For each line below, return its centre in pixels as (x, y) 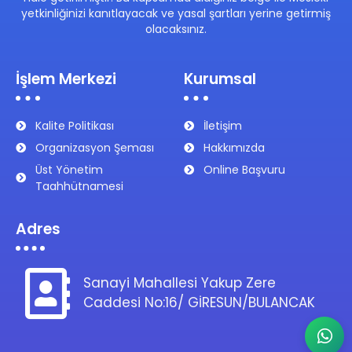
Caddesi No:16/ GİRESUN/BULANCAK (200, 303)
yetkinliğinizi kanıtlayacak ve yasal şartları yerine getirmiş (176, 14)
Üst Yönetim (70, 169)
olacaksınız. (176, 29)
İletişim (223, 125)
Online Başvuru (245, 169)
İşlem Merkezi (66, 79)
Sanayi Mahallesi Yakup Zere (180, 283)
